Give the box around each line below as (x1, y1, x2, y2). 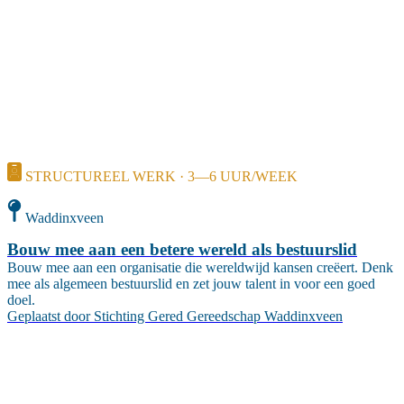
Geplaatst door (7, 308, 90, 325)
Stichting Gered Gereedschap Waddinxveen (94, 308, 343, 325)
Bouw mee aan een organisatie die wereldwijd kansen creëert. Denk (7, 260, 393, 276)
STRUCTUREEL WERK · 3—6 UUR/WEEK (25, 168, 298, 184)
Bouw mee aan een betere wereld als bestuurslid (7, 240, 357, 260)
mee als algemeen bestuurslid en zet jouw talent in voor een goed (7, 276, 375, 292)
